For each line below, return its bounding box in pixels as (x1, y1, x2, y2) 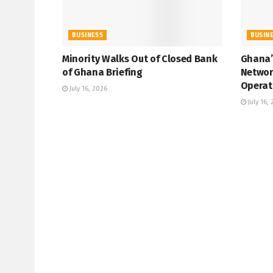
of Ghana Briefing (62, 66, 143, 79)
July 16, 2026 (68, 85, 107, 93)
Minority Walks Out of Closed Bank (62, 53, 218, 65)
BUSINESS (72, 32, 104, 40)
